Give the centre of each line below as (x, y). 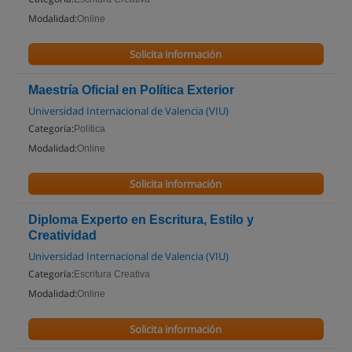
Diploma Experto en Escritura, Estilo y (141, 220)
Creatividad (62, 235)
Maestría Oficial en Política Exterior (131, 90)
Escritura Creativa (112, 274)
